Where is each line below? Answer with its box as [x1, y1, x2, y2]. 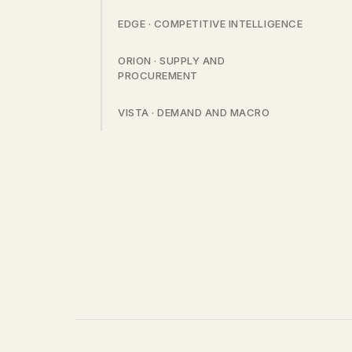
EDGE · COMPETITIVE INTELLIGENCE [118, 17, 303, 30]
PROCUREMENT [118, 69, 198, 82]
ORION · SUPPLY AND [118, 54, 225, 67]
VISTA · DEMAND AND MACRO [118, 106, 270, 119]
